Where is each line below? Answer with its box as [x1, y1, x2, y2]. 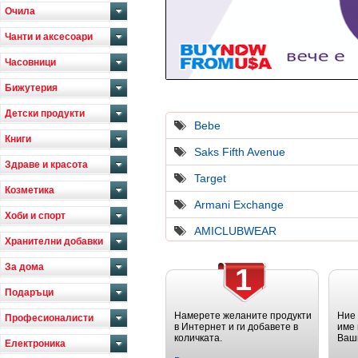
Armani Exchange [194, 198, 284, 211]
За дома [5, 261, 44, 272]
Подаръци [5, 287, 54, 298]
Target [194, 172, 226, 185]
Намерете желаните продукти [174, 310, 312, 321]
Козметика [5, 185, 54, 196]
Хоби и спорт [5, 210, 66, 221]
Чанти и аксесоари [5, 31, 93, 42]
